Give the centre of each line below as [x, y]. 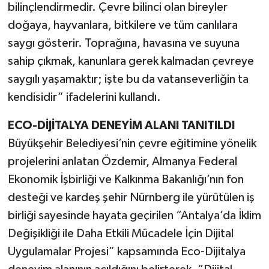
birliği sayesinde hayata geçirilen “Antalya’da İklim [134, 215]
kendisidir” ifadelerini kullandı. [84, 97]
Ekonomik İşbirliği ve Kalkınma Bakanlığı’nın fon [125, 179]
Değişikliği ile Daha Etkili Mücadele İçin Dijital [120, 233]
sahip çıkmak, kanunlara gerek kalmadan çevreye [131, 61]
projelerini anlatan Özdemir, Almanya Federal [122, 161]
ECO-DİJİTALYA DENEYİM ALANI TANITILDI [121, 125]
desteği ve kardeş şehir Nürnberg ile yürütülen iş [131, 197]
